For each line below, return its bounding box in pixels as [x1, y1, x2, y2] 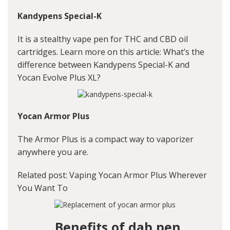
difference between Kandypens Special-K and [17, 59, 189, 71]
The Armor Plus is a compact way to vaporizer [17, 133, 194, 145]
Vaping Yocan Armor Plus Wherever [69, 169, 207, 181]
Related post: [17, 169, 69, 181]
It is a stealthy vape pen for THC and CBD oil [17, 33, 188, 45]
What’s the [163, 46, 204, 58]
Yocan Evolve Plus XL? [17, 72, 101, 84]
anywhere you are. [17, 146, 88, 158]
